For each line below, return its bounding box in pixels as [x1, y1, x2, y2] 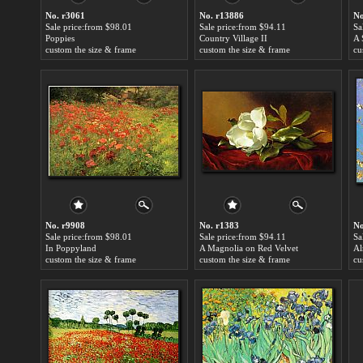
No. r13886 [199, 11, 244, 20]
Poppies [45, 33, 75, 43]
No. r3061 [45, 11, 85, 20]
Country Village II [199, 33, 267, 43]
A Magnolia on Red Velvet [199, 243, 298, 253]
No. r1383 [199, 220, 239, 230]
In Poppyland [45, 243, 96, 253]
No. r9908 [45, 220, 85, 230]
